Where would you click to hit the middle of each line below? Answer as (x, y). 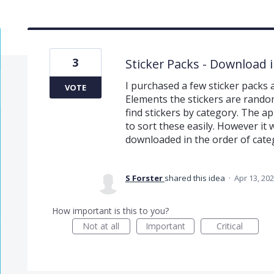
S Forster (144, 178)
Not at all (101, 226)
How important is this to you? (110, 210)
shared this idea (195, 178)
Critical (229, 226)
